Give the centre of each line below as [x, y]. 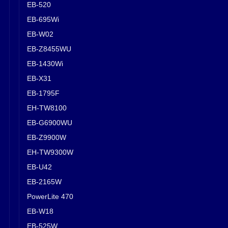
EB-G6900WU [50, 122]
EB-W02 [40, 34]
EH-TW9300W [50, 152]
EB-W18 [40, 211]
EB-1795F [43, 93]
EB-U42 [39, 167]
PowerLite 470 [50, 196]
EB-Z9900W [47, 137]
